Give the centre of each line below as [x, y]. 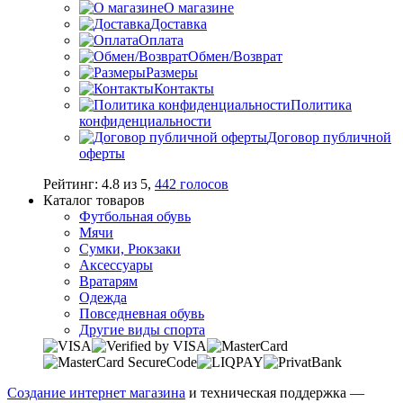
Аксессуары [116, 264]
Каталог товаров [94, 200]
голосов [202, 184]
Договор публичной [329, 137]
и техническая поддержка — [275, 392]
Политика [321, 104]
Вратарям [108, 281]
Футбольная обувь [135, 216]
